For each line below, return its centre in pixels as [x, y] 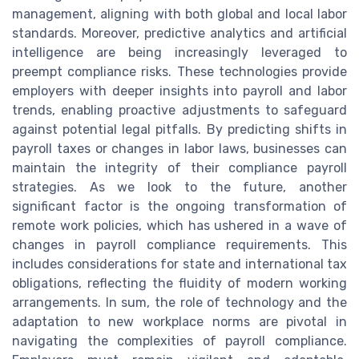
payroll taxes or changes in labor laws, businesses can [179, 149]
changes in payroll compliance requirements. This [179, 245]
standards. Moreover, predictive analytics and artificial [179, 34]
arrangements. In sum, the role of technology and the [179, 303]
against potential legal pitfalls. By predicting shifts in [179, 130]
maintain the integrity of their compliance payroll [179, 168]
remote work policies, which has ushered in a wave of [179, 226]
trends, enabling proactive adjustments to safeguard [179, 111]
